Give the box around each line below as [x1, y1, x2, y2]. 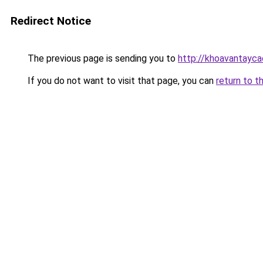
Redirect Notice [11, 14, 91, 28]
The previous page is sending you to [25, 53, 178, 64]
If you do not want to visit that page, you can [25, 75, 216, 86]
